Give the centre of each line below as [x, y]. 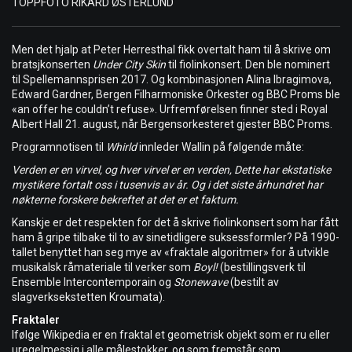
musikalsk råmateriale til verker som [103, 268]
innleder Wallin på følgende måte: [222, 147]
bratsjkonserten [52, 65]
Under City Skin [130, 65]
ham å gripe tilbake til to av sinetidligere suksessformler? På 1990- [176, 238]
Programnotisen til [59, 147]
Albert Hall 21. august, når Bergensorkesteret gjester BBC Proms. [172, 125]
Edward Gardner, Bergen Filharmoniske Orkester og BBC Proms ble [176, 95]
